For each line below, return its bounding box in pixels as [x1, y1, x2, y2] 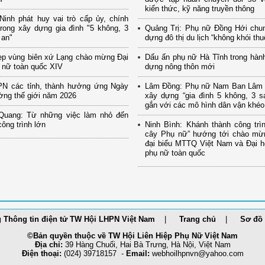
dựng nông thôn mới [145, 62, 215, 72]
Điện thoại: [21, 249, 62, 258]
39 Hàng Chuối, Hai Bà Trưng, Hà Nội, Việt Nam [62, 240, 231, 250]
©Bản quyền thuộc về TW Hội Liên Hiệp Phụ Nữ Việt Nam [27, 231, 238, 241]
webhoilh [151, 249, 182, 258]
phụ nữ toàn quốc [145, 148, 206, 158]
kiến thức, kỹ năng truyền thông [145, 4, 255, 14]
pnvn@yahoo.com [181, 249, 244, 258]
